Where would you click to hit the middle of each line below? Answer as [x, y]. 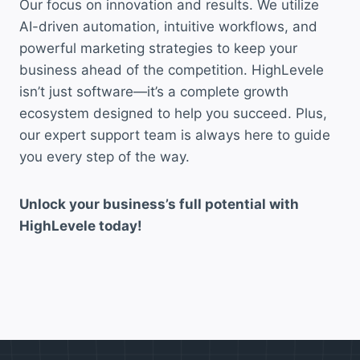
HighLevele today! [81, 226]
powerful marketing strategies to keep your [158, 48]
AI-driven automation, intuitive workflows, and [168, 27]
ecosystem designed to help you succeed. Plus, [173, 113]
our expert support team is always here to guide [175, 135]
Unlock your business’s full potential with [159, 204]
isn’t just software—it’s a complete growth [154, 92]
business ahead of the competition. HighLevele [172, 70]
